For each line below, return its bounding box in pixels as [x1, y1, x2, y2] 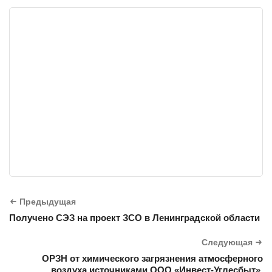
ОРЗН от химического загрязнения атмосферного [42, 253, 263, 263]
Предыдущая [19, 196, 76, 206]
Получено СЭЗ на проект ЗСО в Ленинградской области [9, 212, 260, 223]
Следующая [202, 237, 253, 247]
